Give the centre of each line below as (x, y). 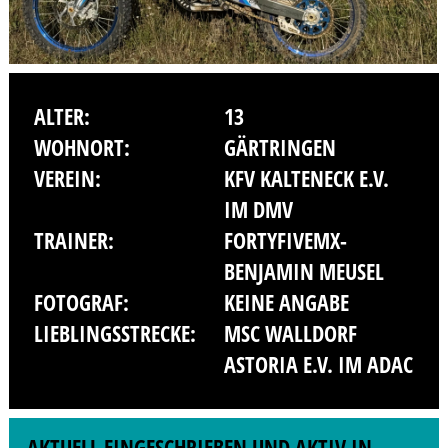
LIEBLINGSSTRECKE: (114, 334)
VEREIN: (67, 179)
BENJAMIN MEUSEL (304, 272)
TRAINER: (73, 241)
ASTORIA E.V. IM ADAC (318, 365)
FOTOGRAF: (81, 303)
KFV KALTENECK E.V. (306, 179)
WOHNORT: (81, 148)
